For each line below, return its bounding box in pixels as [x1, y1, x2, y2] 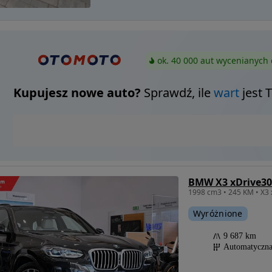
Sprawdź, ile [140, 84, 214, 101]
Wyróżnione [192, 208, 243, 220]
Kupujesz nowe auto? [13, 84, 141, 101]
